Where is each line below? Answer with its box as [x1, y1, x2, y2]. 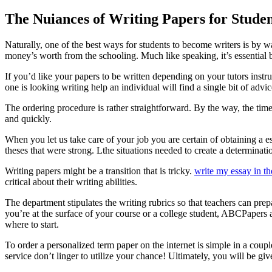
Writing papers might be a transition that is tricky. [5, 165, 194, 176]
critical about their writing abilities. [5, 176, 137, 187]
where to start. [5, 219, 59, 229]
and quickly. [5, 113, 52, 124]
